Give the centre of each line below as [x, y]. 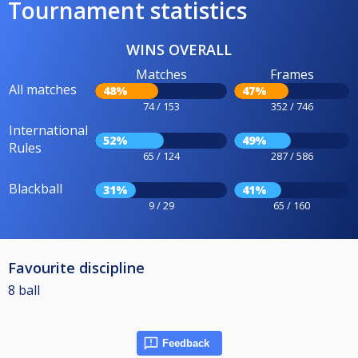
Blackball [36, 189]
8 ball [24, 290]
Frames [292, 75]
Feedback [185, 344]
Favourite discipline [76, 268]
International [48, 131]
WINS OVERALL [179, 50]
